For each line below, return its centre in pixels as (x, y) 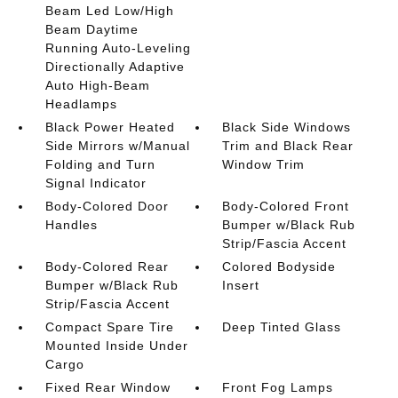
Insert (241, 285)
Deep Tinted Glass (282, 327)
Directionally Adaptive (115, 67)
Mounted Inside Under (116, 346)
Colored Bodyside (279, 267)
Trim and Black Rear (288, 146)
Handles (71, 225)
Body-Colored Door (107, 206)
